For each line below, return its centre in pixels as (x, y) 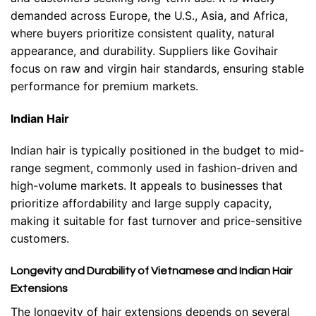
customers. (40, 239)
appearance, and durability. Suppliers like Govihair (144, 50)
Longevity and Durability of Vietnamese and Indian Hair (151, 271)
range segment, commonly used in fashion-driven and (154, 168)
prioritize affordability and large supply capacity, (141, 203)
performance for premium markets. (104, 86)
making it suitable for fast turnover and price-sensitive (156, 221)
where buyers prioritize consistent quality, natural (142, 33)
